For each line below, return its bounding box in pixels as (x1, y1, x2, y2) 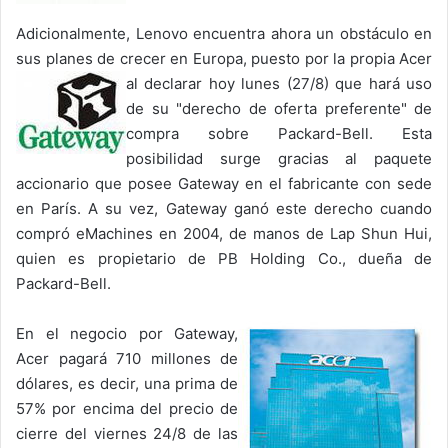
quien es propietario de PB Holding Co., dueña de (16, 248, 432, 268)
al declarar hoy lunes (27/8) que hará (126, 73, 406, 93)
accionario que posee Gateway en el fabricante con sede (16, 173, 432, 193)
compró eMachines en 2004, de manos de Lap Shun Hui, (16, 223, 432, 243)
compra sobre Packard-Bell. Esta (126, 123, 432, 143)
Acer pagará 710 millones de (16, 348, 238, 368)
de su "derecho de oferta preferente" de (126, 98, 432, 118)
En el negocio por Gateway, (16, 323, 238, 343)
